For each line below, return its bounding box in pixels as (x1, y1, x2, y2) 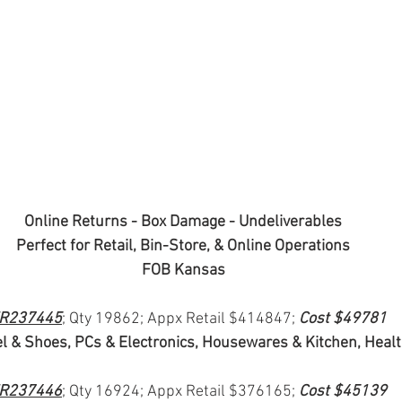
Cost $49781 (299, 310, 387, 329)
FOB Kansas (141, 261, 225, 281)
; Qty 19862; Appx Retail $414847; (62, 310, 299, 329)
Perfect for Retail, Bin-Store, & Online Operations (16, 237, 350, 257)
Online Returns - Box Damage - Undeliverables (24, 213, 342, 232)
